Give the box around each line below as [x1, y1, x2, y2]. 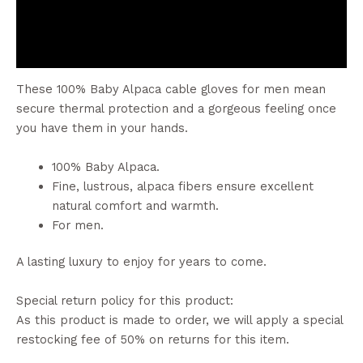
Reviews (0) [16, 45, 83, 60]
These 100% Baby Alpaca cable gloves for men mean [16, 82, 326, 97]
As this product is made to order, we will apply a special [16, 312, 343, 327]
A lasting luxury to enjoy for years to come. [16, 254, 267, 270]
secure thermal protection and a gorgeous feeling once [16, 101, 336, 117]
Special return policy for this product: [16, 293, 233, 308]
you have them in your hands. [16, 121, 188, 136]
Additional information [16, 13, 143, 28]
